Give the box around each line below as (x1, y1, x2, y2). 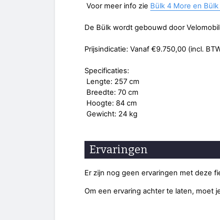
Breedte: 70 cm (84, 88, 138, 97)
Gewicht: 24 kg (84, 110, 137, 119)
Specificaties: (84, 66, 129, 76)
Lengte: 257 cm (84, 77, 139, 86)
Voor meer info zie (84, 1, 150, 11)
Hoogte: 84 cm (84, 99, 137, 108)
